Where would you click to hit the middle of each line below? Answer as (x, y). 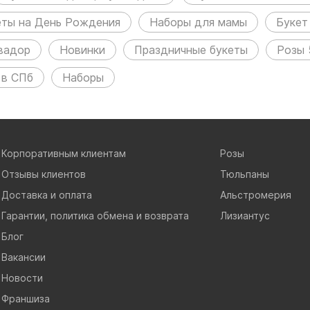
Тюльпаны (245, 174)
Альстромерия (256, 194)
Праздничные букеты (191, 49)
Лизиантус (245, 215)
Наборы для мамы (198, 22)
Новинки (82, 49)
